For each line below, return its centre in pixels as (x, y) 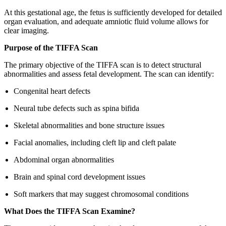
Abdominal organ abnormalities (64, 159)
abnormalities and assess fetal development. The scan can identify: (109, 74)
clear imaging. (26, 30)
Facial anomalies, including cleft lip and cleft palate (95, 142)
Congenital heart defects (52, 91)
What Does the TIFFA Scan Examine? (70, 211)
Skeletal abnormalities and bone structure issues (89, 125)
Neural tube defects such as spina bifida (77, 108)
